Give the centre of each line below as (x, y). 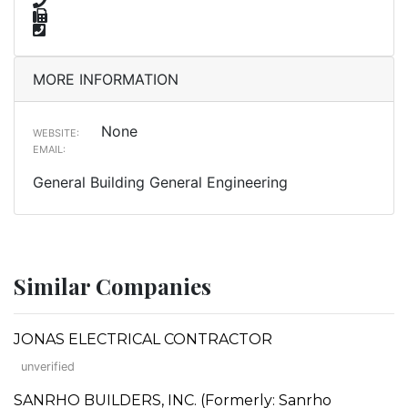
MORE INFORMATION (106, 79)
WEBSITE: (56, 133)
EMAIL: (49, 149)
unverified (48, 366)
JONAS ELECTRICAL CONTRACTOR (143, 339)
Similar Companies (112, 286)
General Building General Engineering (160, 182)
